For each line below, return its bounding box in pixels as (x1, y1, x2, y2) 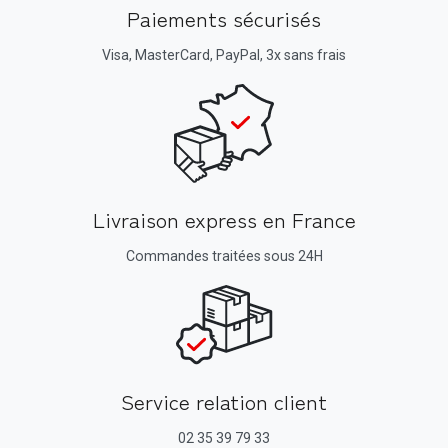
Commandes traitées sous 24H (125, 248, 323, 264)
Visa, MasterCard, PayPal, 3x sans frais (102, 47, 346, 63)
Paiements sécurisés (127, 3, 321, 33)
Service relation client (121, 386, 327, 416)
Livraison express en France (92, 204, 356, 234)
